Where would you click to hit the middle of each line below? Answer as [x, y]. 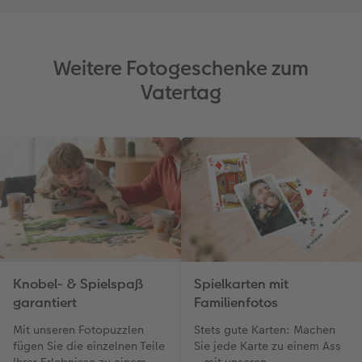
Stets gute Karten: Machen [265, 330]
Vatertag [181, 93]
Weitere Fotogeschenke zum [181, 69]
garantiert [45, 303]
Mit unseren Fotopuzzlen [78, 330]
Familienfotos [236, 303]
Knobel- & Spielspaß [78, 284]
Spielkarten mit [241, 284]
